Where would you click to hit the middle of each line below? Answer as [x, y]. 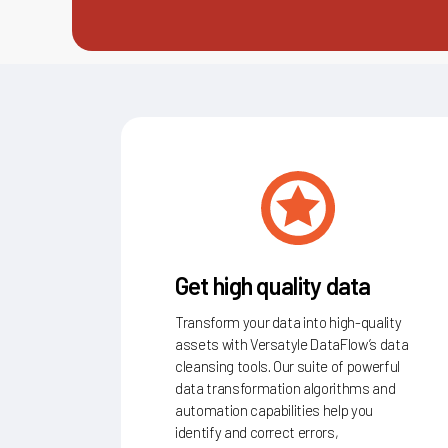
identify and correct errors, [256, 428]
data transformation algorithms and [285, 384]
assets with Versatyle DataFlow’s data [291, 340]
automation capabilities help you [274, 406]
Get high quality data [272, 282]
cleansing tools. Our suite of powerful [287, 362]
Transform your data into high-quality [288, 318]
